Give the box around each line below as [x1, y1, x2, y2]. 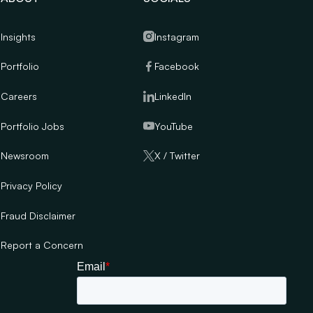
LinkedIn [154, 90, 192, 103]
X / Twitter [154, 150, 201, 162]
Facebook [154, 60, 200, 73]
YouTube [154, 119, 194, 132]
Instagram [154, 30, 200, 43]
